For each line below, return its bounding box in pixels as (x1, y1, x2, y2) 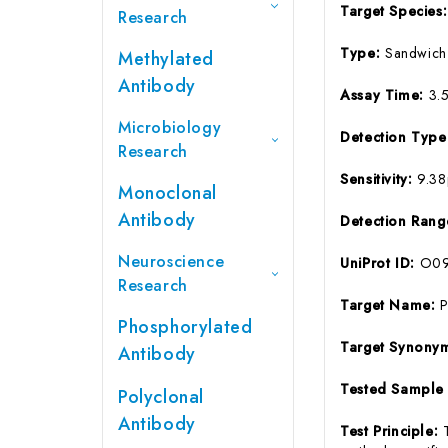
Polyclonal (118, 383, 204, 410)
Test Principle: (340, 420, 443, 441)
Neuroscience (118, 249, 225, 273)
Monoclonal (118, 179, 217, 206)
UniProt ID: (340, 252, 420, 273)
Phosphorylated (118, 313, 253, 340)
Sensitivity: (340, 168, 418, 189)
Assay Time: (340, 84, 429, 105)
